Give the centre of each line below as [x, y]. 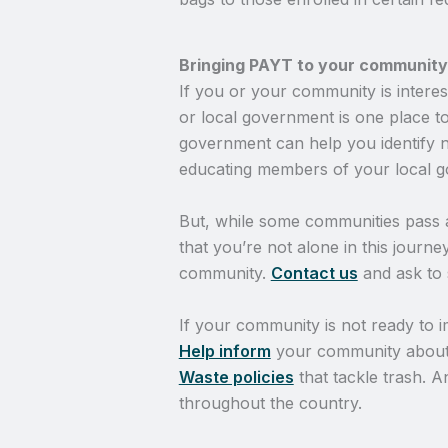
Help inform [224, 350]
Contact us [314, 272]
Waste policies [236, 376]
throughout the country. [270, 402]
